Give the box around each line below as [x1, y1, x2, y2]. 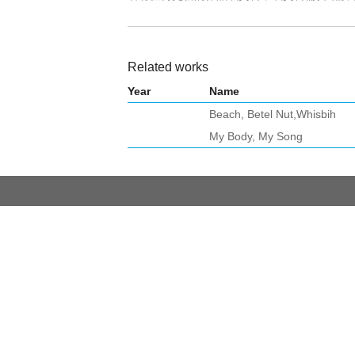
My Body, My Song [209, 129, 303, 143]
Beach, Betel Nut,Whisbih [209, 107, 337, 120]
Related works [128, 59, 209, 74]
